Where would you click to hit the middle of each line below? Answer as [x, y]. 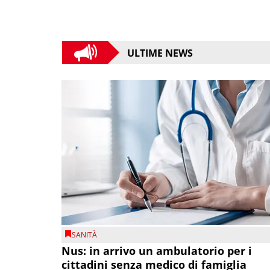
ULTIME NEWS [160, 53]
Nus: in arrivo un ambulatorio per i [157, 251]
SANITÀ [84, 234]
